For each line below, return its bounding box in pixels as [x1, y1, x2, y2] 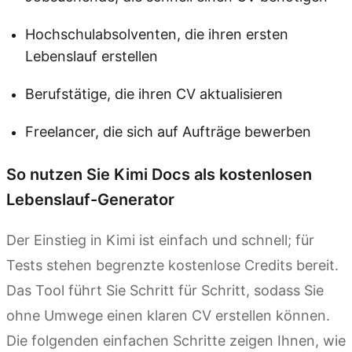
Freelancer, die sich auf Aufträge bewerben [25, 123, 311, 140]
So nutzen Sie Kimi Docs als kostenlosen [6, 164, 312, 184]
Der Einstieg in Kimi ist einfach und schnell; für [6, 231, 314, 248]
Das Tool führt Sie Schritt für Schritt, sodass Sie [6, 281, 324, 299]
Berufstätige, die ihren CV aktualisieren [25, 85, 283, 102]
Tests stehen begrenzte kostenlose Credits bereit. [6, 256, 339, 273]
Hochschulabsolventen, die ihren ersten [25, 25, 288, 42]
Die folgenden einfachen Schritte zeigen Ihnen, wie [6, 332, 346, 349]
